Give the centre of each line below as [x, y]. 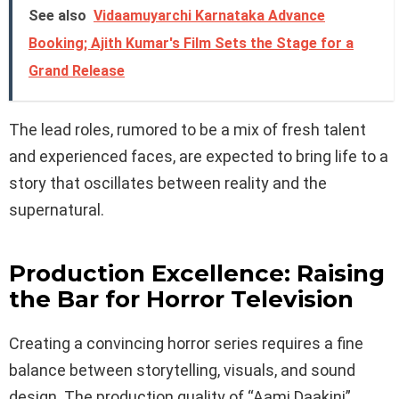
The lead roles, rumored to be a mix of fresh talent [187, 129]
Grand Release [77, 70]
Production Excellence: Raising [197, 273]
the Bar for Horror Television [181, 299]
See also [57, 15]
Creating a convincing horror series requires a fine [186, 343]
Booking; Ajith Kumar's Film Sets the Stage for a [191, 43]
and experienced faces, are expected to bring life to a [199, 156]
